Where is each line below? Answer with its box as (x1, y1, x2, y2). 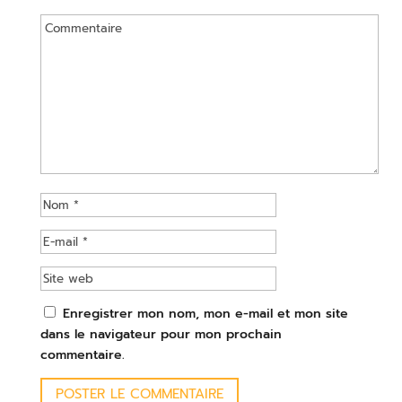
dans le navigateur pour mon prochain (39, 324, 282, 344)
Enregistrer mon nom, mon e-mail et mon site (62, 303, 348, 323)
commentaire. (39, 345, 125, 364)
